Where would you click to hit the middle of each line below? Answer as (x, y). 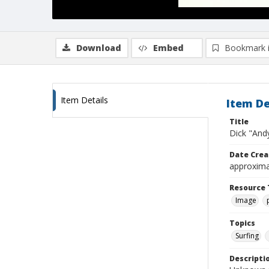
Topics (242, 223)
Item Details (84, 100)
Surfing (247, 236)
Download (99, 48)
